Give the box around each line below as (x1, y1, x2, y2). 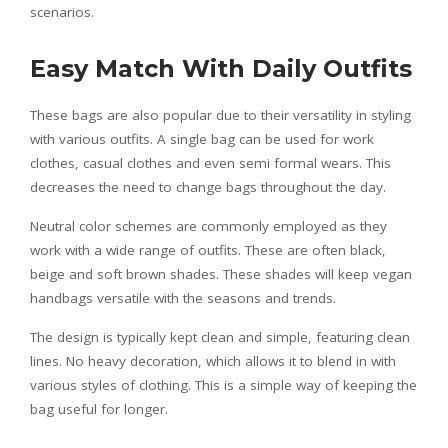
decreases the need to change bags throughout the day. (30, 177, 386, 196)
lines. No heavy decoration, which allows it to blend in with (30, 351, 396, 370)
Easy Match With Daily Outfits (30, 53, 412, 83)
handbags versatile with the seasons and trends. (30, 288, 336, 307)
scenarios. (30, 2, 94, 21)
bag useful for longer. (30, 399, 168, 418)
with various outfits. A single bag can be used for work (30, 129, 374, 148)
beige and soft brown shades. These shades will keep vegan (30, 264, 412, 283)
